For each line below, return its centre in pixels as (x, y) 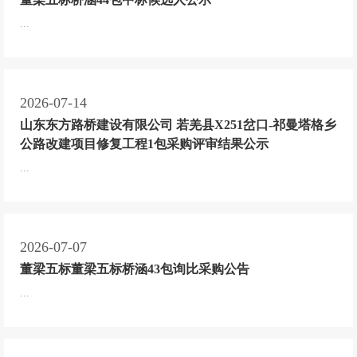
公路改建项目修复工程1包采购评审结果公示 (144, 143)
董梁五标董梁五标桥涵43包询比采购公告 (135, 269)
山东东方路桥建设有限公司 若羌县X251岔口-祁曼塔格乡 (178, 124)
